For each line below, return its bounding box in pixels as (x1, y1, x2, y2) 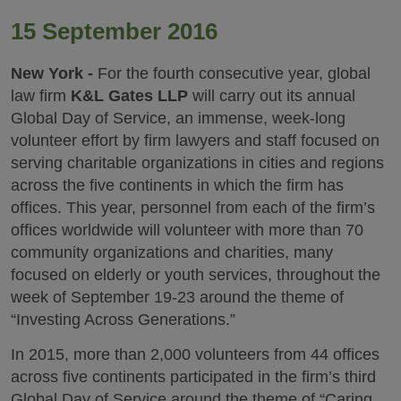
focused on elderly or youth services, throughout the (11, 266, 380, 284)
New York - (11, 64, 93, 82)
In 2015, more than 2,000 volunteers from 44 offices (11, 345, 380, 363)
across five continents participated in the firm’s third (11, 367, 376, 386)
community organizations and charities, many (11, 243, 333, 261)
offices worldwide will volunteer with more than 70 (11, 221, 363, 239)
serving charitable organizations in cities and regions (11, 154, 384, 172)
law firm (11, 87, 71, 105)
